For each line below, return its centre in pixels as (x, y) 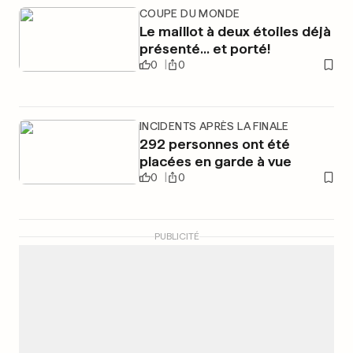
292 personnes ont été (214, 144)
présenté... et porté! (204, 48)
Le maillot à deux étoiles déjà (235, 31)
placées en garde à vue (215, 161)
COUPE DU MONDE (190, 13)
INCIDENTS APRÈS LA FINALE (214, 126)
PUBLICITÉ (176, 236)
